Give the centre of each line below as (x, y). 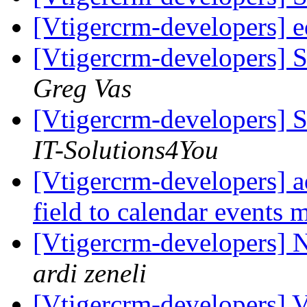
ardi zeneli (90, 273)
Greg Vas (82, 88)
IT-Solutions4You (126, 150)
